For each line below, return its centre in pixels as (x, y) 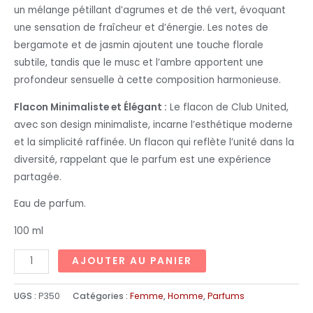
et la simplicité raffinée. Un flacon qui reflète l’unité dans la (154, 142)
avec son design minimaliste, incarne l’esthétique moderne (153, 124)
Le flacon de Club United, (228, 107)
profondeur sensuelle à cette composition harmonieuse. (147, 80)
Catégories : (101, 296)
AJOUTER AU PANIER (132, 261)
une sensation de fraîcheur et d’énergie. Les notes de (141, 28)
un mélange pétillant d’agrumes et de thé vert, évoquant (150, 10)
